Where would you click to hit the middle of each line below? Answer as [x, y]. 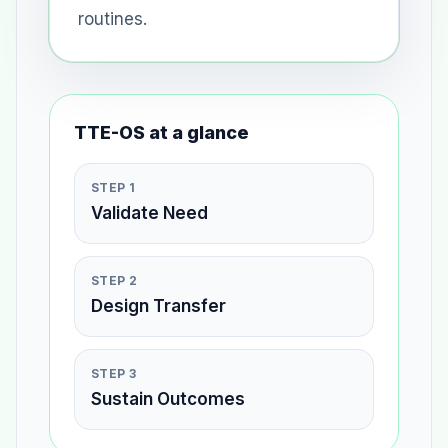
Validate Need [149, 213]
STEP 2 [114, 281]
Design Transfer [158, 306]
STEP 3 [113, 374]
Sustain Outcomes [168, 399]
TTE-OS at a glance [161, 133]
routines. [112, 19]
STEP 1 [113, 188]
